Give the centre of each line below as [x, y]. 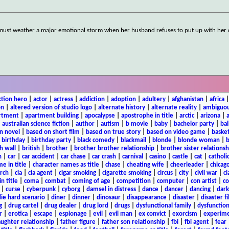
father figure [78, 222]
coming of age [91, 181]
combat [55, 181]
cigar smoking [77, 173]
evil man [120, 214]
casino [158, 156]
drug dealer [60, 205]
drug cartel [23, 205]
